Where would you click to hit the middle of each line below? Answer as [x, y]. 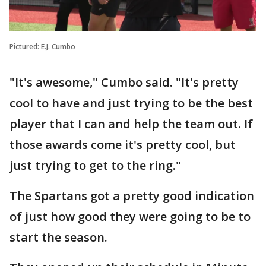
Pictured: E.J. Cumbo [43, 46]
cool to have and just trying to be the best [131, 103]
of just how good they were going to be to [130, 216]
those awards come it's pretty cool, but [123, 144]
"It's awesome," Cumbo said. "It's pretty [124, 82]
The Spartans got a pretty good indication [132, 195]
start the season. [58, 237]
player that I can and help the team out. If [131, 123]
